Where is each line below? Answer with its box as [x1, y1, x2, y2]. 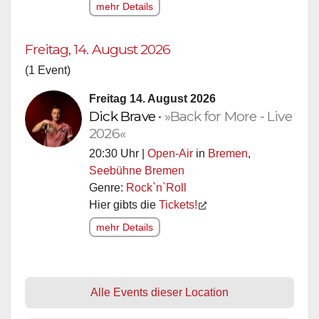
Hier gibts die [89, 199, 159, 211]
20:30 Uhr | [89, 147, 147, 160]
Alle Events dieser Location [90, 286, 229, 299]
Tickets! [159, 199, 197, 211]
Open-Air [147, 147, 193, 160]
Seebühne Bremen [89, 164, 184, 177]
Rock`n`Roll [126, 182, 187, 194]
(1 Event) [25, 64, 70, 77]
